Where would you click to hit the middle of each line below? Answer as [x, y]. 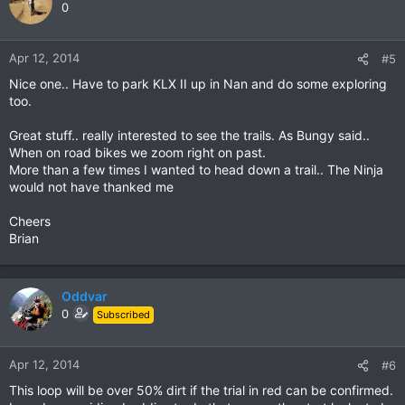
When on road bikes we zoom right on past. [137, 152]
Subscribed [123, 314]
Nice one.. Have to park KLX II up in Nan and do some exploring [198, 83]
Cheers [30, 221]
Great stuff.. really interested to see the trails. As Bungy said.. [189, 135]
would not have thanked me [91, 186]
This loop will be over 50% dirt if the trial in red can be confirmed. [201, 390]
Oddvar [85, 296]
